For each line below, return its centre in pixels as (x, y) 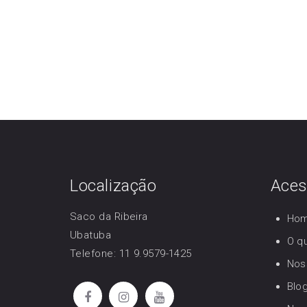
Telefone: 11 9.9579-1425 (131, 254)
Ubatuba (91, 235)
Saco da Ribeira (109, 217)
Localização (113, 186)
